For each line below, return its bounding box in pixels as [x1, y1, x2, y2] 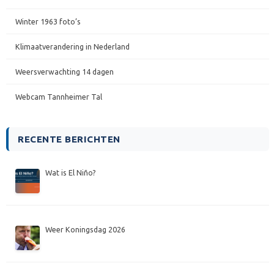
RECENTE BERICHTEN [18, 134, 120, 145]
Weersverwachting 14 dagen [15, 67, 114, 76]
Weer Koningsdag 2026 [45, 225, 126, 234]
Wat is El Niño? [45, 168, 97, 177]
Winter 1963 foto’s [15, 17, 81, 26]
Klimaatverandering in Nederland [15, 42, 130, 51]
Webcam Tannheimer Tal [15, 92, 102, 102]
